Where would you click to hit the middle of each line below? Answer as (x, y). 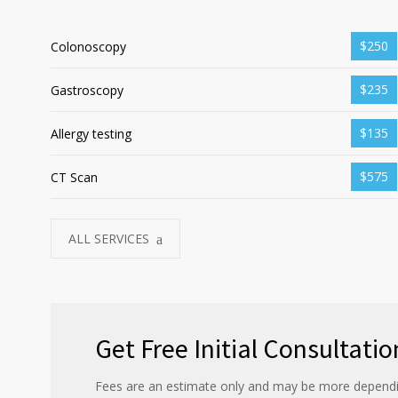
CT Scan (74, 178)
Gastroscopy (87, 91)
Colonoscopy (88, 47)
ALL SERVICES (109, 239)
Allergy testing (91, 134)
